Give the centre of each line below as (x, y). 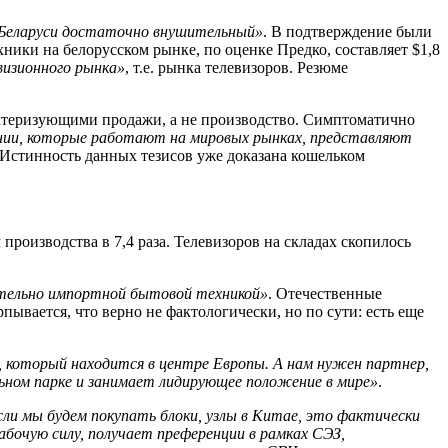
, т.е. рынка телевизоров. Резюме (236, 68)
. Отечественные (325, 294)
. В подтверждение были (347, 32)
